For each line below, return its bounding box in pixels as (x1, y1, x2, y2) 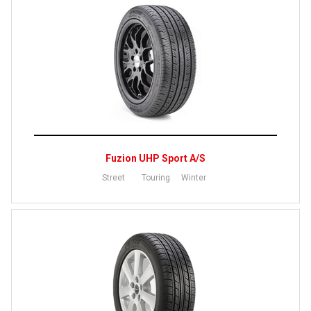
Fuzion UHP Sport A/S (106, 153, 205, 164)
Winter (180, 173, 206, 183)
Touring (141, 173, 170, 183)
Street (101, 173, 125, 183)
